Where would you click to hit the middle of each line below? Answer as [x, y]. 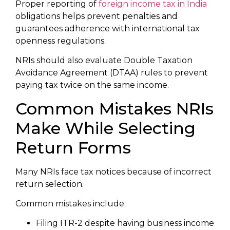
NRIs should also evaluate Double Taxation [104, 61]
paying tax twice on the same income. [92, 85]
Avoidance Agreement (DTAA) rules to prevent [112, 73]
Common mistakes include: [71, 204]
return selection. [50, 184]
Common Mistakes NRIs [114, 108]
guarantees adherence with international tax [108, 28]
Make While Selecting [106, 128]
